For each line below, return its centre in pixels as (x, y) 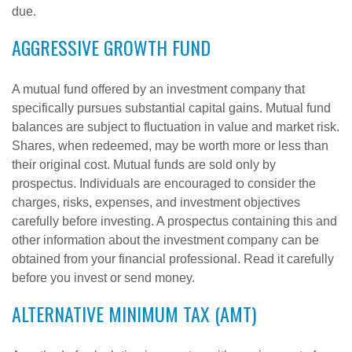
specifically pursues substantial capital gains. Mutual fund (171, 108)
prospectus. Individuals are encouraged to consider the (164, 183)
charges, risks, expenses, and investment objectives (156, 202)
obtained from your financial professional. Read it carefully (173, 259)
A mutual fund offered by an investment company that (158, 89)
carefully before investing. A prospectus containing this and (174, 221)
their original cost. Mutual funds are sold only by (144, 165)
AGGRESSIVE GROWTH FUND (111, 47)
